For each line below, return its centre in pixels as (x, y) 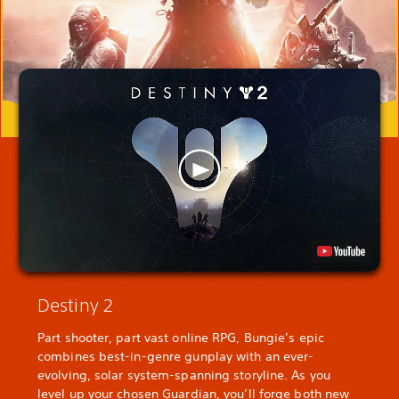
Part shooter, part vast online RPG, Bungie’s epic (181, 337)
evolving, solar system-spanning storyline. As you (184, 375)
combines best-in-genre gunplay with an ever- (176, 356)
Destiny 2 (75, 305)
